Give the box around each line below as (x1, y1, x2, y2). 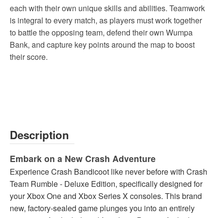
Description (10, 127, 69, 143)
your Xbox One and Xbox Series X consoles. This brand (10, 190, 202, 201)
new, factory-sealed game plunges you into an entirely (10, 202, 195, 214)
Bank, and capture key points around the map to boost (10, 38, 195, 50)
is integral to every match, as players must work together (10, 14, 202, 26)
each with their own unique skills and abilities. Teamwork (10, 2, 205, 14)
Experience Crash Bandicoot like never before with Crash (10, 165, 207, 177)
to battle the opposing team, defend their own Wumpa (10, 26, 193, 38)
